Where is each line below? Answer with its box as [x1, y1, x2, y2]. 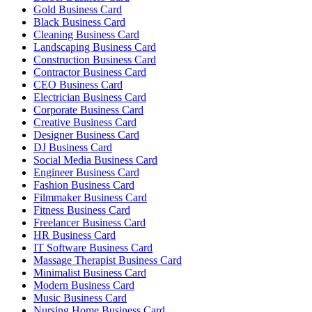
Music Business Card [33, 292, 127, 304]
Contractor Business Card [33, 66, 146, 79]
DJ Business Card [33, 141, 112, 154]
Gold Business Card [33, 3, 122, 16]
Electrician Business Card [33, 91, 146, 104]
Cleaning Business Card [33, 29, 139, 41]
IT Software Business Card [33, 242, 153, 254]
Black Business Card [33, 16, 125, 29]
